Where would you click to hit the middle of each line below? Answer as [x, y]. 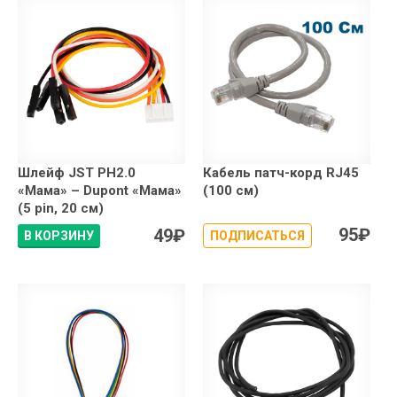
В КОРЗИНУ [59, 236]
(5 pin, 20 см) [61, 209]
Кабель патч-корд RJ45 [281, 173]
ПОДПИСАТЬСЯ [257, 236]
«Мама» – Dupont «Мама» [100, 191]
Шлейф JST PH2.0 [77, 173]
